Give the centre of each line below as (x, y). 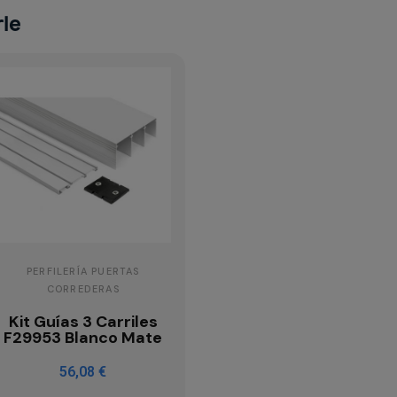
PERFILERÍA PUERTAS (83, 272)
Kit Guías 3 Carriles (83, 322)
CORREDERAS (83, 289)
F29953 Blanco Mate (83, 338)
